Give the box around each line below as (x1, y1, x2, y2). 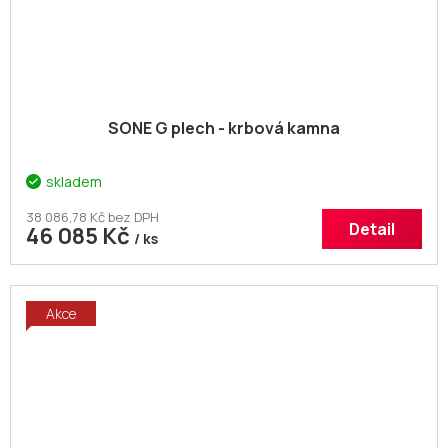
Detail (349, 218, 395, 241)
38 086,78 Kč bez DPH (26, 208, 159, 227)
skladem (46, 172, 102, 192)
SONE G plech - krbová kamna (108, 117, 340, 140)
